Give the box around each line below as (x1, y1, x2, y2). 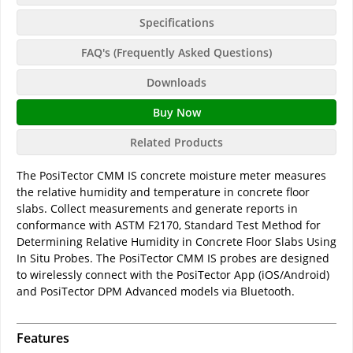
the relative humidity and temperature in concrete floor (17, 184, 310, 200)
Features (17, 329, 69, 347)
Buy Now (152, 105, 201, 121)
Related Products (130, 135, 223, 150)
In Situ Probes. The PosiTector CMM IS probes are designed (17, 251, 329, 266)
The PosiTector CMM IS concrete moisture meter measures (17, 168, 326, 184)
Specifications (139, 15, 214, 31)
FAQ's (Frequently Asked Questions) (81, 45, 272, 61)
